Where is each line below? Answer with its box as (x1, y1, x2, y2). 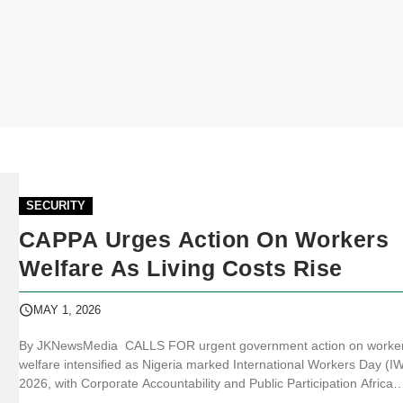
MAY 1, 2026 (32, 303, 101, 318)
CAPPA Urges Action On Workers (18, 226, 390, 252)
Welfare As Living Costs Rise (18, 255, 343, 281)
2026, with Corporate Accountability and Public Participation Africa (18, 376, 393, 391)
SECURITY (25, 199, 85, 213)
